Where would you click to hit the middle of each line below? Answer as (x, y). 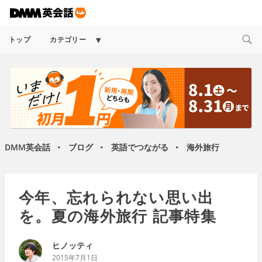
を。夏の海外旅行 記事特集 (118, 216)
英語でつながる (140, 147)
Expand (117, 39)
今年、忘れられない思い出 (116, 197)
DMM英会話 (27, 147)
